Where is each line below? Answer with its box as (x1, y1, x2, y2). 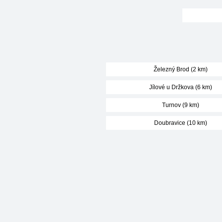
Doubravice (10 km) (154, 119, 207, 126)
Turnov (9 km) (162, 102, 199, 109)
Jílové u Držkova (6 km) (149, 84, 212, 91)
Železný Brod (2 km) (153, 66, 208, 73)
